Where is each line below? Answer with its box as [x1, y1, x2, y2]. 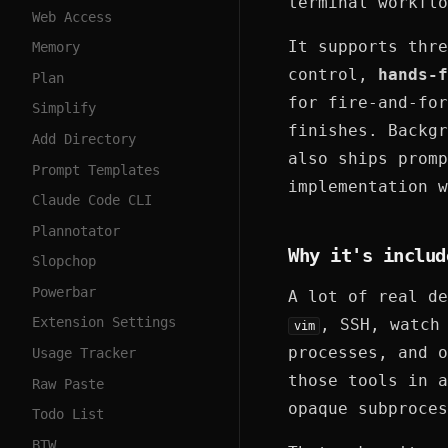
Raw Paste [32, 375, 104, 392]
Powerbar [32, 283, 96, 300]
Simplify [32, 100, 96, 117]
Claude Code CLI [32, 192, 152, 209]
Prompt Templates [32, 161, 160, 178]
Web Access [32, 8, 112, 25]
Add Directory [32, 130, 136, 147]
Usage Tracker [32, 345, 136, 362]
